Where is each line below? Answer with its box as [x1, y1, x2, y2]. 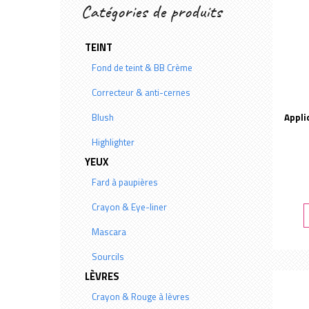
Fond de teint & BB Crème [92, 61, 193, 74]
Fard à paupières [92, 175, 159, 189]
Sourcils [92, 250, 125, 263]
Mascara [92, 225, 127, 239]
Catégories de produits [81, 3, 221, 21]
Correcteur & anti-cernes [92, 86, 191, 99]
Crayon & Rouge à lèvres [92, 290, 190, 303]
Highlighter [92, 135, 135, 149]
